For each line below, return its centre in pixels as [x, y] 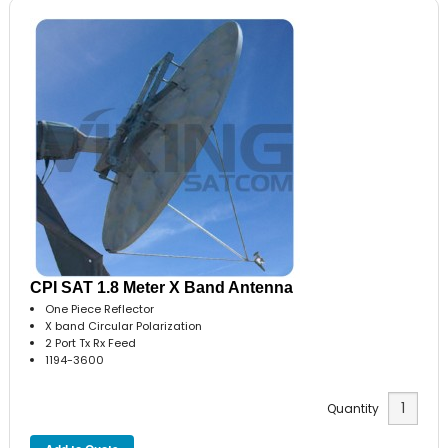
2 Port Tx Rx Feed [91, 343]
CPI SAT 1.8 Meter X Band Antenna [162, 288]
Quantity [357, 408]
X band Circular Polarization [124, 326]
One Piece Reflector [100, 309]
